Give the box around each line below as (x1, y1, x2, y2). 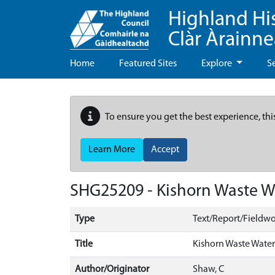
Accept (151, 145, 179, 155)
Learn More (88, 145, 135, 155)
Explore (201, 59, 234, 69)
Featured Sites (119, 59, 177, 69)
